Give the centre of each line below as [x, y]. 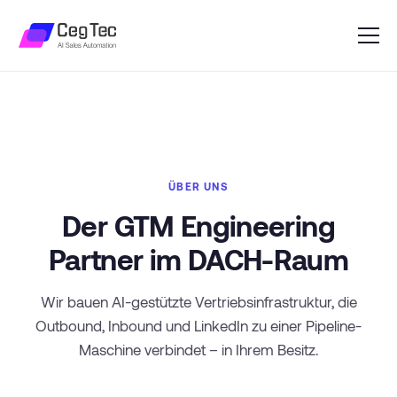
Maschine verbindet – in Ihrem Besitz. [198, 349]
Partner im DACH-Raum [198, 259]
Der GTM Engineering [198, 225]
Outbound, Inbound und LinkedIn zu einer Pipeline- [198, 325]
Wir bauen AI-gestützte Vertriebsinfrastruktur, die [198, 301]
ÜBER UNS [198, 186]
